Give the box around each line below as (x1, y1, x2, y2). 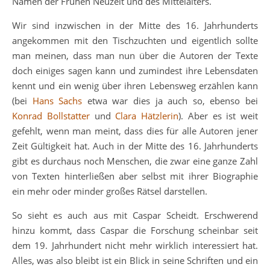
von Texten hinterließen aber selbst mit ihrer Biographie (12, 170, 258, 182)
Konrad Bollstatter (12, 110, 90, 122)
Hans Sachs (32, 95, 87, 107)
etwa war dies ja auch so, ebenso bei (87, 95, 259, 107)
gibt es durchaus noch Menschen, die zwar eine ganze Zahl (12, 155, 258, 167)
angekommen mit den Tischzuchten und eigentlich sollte (12, 34, 258, 46)
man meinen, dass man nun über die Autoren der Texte (12, 49, 258, 61)
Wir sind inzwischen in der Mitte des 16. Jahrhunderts (12, 19, 258, 31)
